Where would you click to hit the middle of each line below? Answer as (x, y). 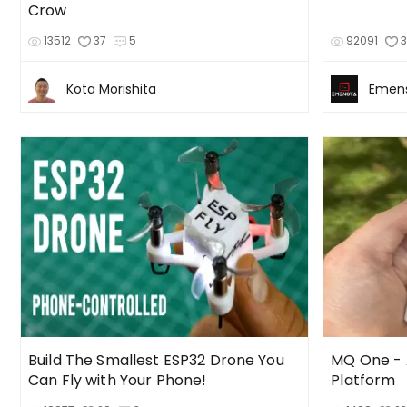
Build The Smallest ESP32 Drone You (156, 360)
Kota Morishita (111, 89)
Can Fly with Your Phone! (118, 380)
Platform (363, 380)
